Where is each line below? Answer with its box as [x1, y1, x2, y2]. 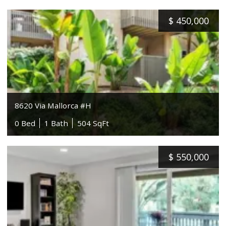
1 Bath [44, 118, 69, 128]
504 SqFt [77, 118, 109, 128]
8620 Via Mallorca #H [15, 100, 92, 110]
